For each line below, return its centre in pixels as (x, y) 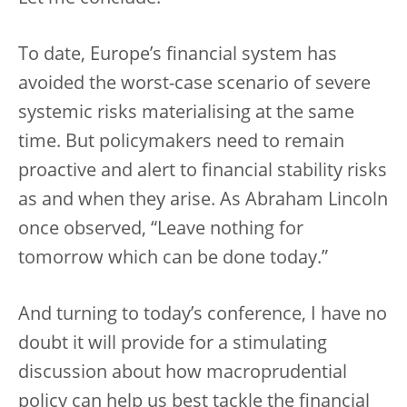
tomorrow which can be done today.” (173, 259)
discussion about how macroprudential (183, 374)
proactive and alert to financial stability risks (203, 172)
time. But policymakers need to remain (181, 143)
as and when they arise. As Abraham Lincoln (203, 201)
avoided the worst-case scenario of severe (194, 85)
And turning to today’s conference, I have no (203, 316)
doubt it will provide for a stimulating (173, 345)
